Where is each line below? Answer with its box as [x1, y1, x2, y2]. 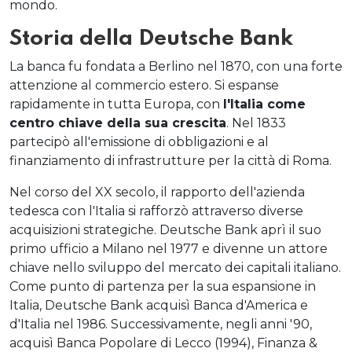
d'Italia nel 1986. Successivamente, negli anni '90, [9, 317, 312, 332]
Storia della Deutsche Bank [9, 27, 293, 50]
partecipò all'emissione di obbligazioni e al [9, 134, 269, 149]
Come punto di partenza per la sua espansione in [9, 279, 316, 294]
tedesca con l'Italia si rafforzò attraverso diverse [9, 203, 303, 218]
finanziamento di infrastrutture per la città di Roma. [9, 153, 332, 168]
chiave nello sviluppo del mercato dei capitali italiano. [9, 260, 341, 275]
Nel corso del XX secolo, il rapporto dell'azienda [9, 185, 305, 200]
